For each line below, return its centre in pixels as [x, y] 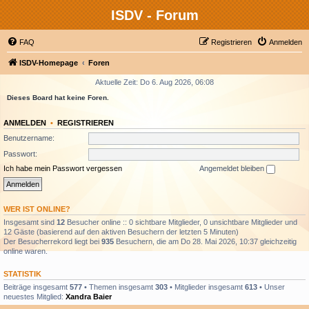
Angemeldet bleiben [233, 168]
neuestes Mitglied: [34, 296]
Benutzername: [29, 138]
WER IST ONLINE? [37, 209]
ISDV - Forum [154, 15]
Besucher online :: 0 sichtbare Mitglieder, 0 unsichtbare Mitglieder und [181, 222]
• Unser [271, 287]
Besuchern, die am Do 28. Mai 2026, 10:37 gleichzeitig [205, 241]
